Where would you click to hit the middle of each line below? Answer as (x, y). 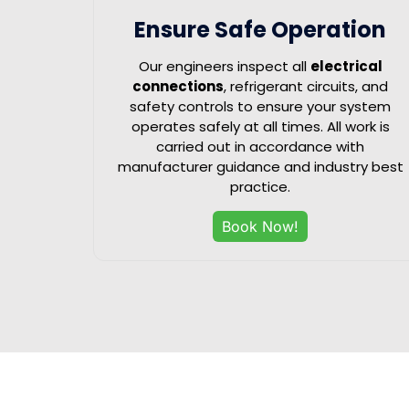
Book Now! (261, 226)
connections (178, 86)
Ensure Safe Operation (261, 29)
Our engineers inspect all (224, 66)
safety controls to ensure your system (261, 106)
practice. (261, 186)
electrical (346, 66)
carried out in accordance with (261, 146)
